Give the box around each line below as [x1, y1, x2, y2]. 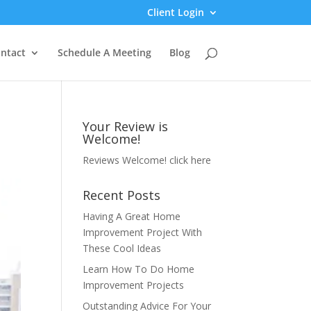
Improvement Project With [83, 226, 203, 239]
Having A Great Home [83, 210, 181, 223]
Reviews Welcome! [83, 153, 170, 167]
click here [169, 153, 212, 167]
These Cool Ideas [83, 242, 162, 255]
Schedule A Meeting [57, 46, 151, 59]
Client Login [146, 5, 204, 19]
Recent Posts [83, 187, 161, 203]
